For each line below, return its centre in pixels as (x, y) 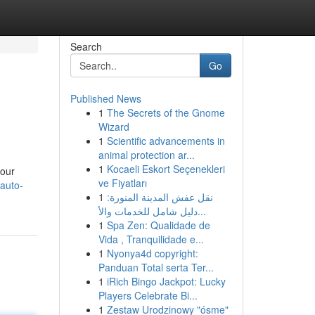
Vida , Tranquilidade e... (151, 239)
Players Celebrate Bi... (148, 295)
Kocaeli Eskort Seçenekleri (166, 169)
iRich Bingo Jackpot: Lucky (166, 281)
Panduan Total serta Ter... (156, 267)
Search (86, 46)
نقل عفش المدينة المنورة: (160, 197)
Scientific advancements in (166, 141)
